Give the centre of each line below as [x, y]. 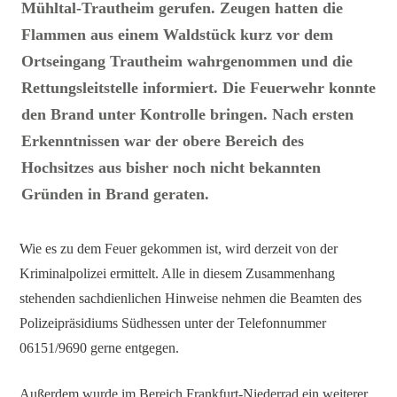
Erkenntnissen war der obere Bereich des [163, 141]
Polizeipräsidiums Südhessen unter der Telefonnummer [173, 323]
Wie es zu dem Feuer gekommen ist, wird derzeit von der [179, 248]
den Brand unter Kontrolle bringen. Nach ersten [188, 115]
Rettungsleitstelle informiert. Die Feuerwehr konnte [199, 88]
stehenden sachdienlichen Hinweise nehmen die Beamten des [191, 298]
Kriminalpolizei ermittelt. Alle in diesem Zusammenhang [178, 273]
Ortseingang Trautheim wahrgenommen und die [187, 62]
